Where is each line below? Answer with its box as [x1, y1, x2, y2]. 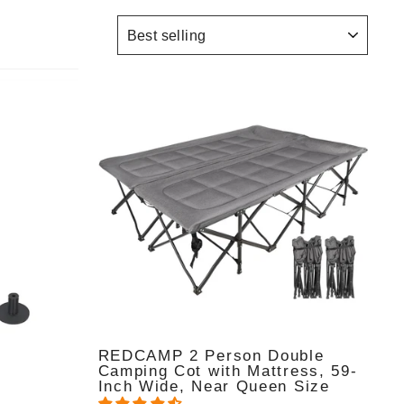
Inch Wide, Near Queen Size [97, 377, 330, 395]
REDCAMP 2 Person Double [97, 346, 325, 364]
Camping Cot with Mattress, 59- [97, 362, 358, 380]
